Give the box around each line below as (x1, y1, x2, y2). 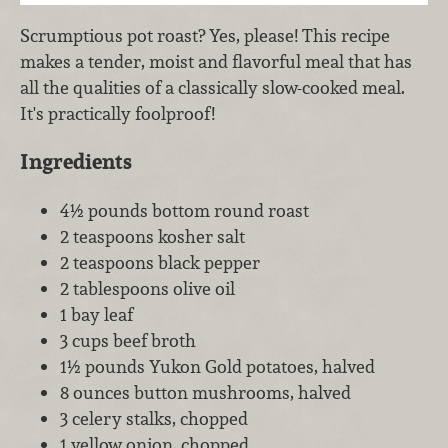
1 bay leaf (60, 302, 133, 326)
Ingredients (20, 148, 132, 176)
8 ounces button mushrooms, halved (60, 380, 351, 404)
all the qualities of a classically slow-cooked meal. (20, 75, 405, 99)
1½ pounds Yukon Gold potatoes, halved (60, 354, 375, 378)
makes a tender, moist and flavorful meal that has (20, 49, 412, 73)
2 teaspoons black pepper (60, 250, 260, 274)
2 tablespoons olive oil (60, 276, 235, 300)
